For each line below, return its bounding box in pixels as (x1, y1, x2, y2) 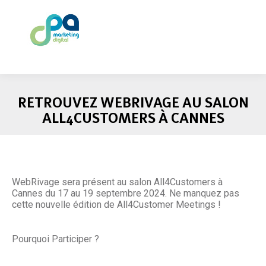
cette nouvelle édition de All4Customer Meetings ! (12, 199, 221, 210)
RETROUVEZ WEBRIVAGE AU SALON (17, 94, 249, 111)
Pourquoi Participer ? (12, 233, 99, 245)
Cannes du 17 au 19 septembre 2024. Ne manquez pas (12, 188, 239, 199)
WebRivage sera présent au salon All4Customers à (12, 176, 223, 188)
